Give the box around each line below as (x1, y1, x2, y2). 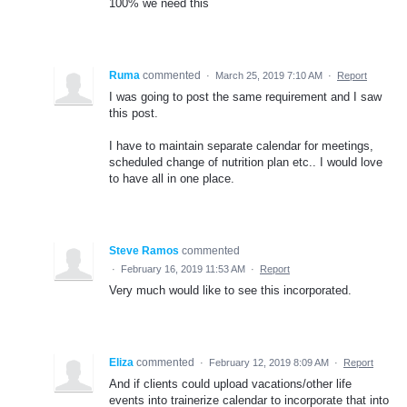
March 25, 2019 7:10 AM (215, 69, 323, 81)
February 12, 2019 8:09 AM (209, 356, 329, 368)
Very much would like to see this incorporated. (109, 283, 352, 297)
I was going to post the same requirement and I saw (109, 89, 382, 104)
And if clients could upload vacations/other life (109, 376, 352, 391)
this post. (109, 105, 158, 120)
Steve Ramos (109, 243, 179, 257)
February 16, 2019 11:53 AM (121, 263, 245, 274)
